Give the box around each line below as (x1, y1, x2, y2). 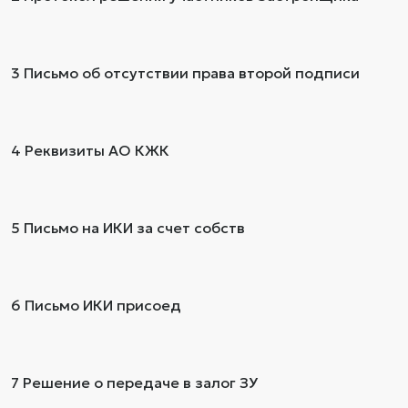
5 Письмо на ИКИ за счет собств (11, 218, 245, 237)
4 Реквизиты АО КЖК (11, 140, 169, 159)
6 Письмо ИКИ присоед (11, 295, 181, 314)
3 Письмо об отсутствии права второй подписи (11, 63, 360, 82)
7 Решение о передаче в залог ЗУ (11, 372, 258, 392)
